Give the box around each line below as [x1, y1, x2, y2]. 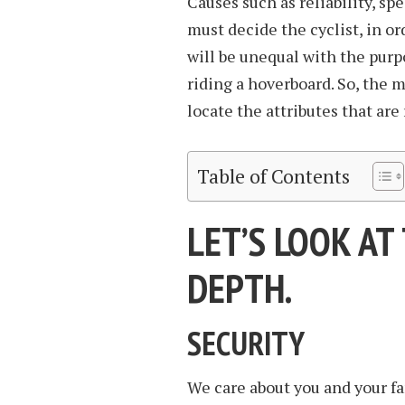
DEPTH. [187, 262, 293, 315]
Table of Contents [197, 164, 350, 190]
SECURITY [187, 321, 305, 364]
